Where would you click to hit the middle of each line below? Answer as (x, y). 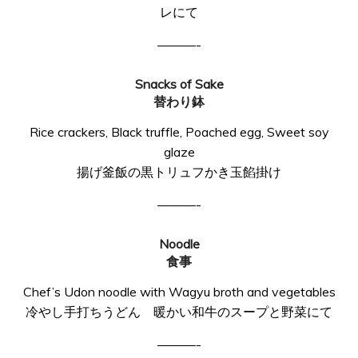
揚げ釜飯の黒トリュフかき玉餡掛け (179, 172)
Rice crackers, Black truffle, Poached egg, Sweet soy (179, 132)
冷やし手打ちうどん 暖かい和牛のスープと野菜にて (179, 312)
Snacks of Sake (179, 84)
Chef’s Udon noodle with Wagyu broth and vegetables (179, 292)
